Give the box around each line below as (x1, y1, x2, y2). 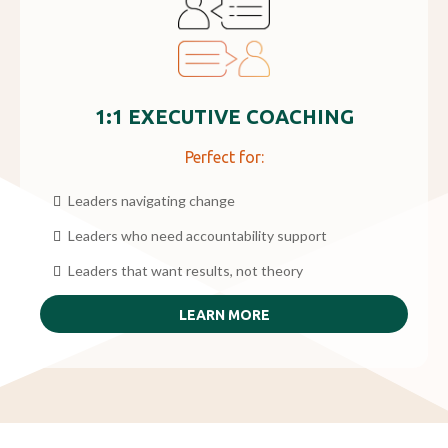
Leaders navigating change (68, 191, 235, 209)
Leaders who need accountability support (68, 226, 327, 244)
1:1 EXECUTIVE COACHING (94, 104, 354, 128)
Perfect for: (184, 147, 264, 166)
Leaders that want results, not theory (68, 261, 303, 279)
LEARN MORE (178, 306, 270, 323)
